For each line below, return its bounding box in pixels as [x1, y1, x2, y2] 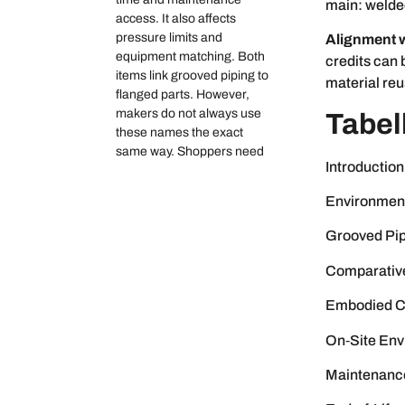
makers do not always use [116, 107, 261, 121]
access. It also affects [116, 12, 236, 26]
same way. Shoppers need [116, 145, 264, 159]
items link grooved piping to [116, 69, 268, 83]
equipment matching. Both [116, 50, 265, 64]
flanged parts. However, [116, 88, 250, 102]
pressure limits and [116, 31, 222, 45]
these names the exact [116, 126, 243, 140]
